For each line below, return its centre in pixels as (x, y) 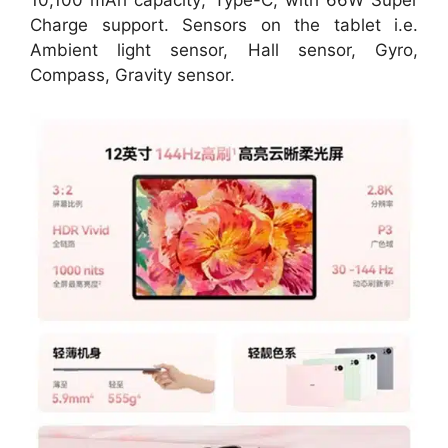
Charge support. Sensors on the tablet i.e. (224, 24)
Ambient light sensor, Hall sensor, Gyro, (224, 49)
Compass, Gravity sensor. (132, 74)
